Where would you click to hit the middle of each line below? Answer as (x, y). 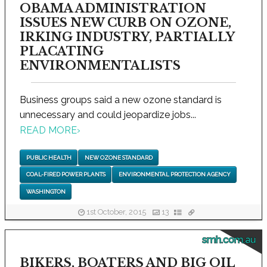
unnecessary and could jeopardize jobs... (108, 114)
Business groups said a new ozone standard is (121, 100)
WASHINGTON (46, 191)
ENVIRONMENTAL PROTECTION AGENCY (174, 175)
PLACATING (62, 51)
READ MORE (48, 130)
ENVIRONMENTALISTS (100, 65)
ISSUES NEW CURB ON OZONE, (125, 22)
